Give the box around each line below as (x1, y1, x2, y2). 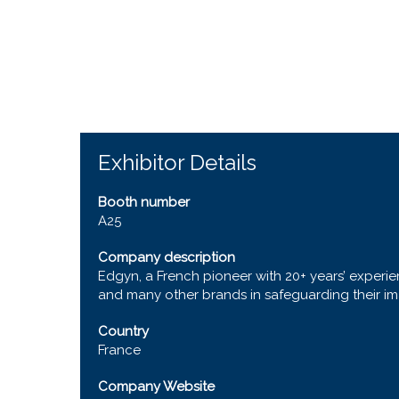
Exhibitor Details (98, 149, 256, 175)
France (98, 341, 141, 358)
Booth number (98, 193, 190, 210)
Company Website (98, 378, 215, 395)
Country (98, 322, 149, 339)
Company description (98, 248, 235, 265)
